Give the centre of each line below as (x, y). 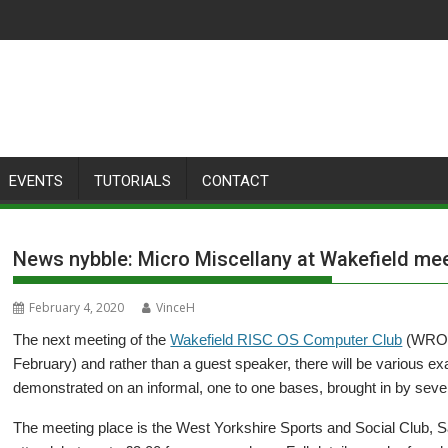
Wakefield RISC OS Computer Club (286, 339)
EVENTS (36, 181)
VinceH (176, 307)
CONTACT (235, 181)
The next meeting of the (92, 339)
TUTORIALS (132, 181)
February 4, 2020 (77, 307)
